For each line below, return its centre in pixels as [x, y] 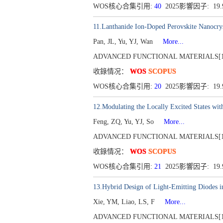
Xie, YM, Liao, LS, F [125, 202]
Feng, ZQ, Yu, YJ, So [124, 122]
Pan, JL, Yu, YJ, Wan [124, 42]
